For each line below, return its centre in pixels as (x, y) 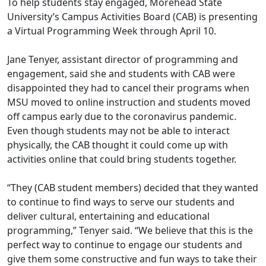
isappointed (40, 88)
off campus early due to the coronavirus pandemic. (122, 117)
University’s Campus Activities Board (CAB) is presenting (132, 17)
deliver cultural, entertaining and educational (108, 216)
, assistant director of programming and (148, 60)
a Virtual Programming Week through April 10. (113, 31)
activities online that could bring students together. (123, 159)
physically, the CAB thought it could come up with (118, 145)
